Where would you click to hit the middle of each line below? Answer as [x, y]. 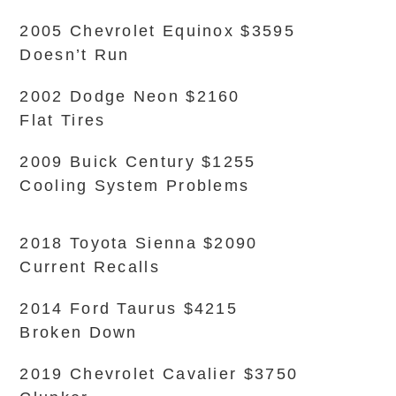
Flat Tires [63, 120]
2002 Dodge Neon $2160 [130, 96]
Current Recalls [90, 267]
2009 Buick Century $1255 [138, 162]
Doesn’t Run [75, 55]
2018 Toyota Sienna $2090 [139, 243]
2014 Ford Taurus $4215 [129, 308]
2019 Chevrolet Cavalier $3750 [159, 374]
